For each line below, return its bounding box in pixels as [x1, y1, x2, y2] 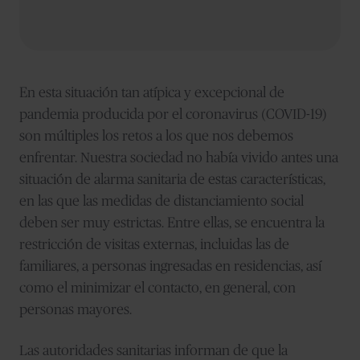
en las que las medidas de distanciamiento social [19, 194, 304, 209]
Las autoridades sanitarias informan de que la [19, 343, 288, 358]
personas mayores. [19, 302, 132, 317]
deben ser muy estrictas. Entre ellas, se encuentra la [19, 215, 325, 231]
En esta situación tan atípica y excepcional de [19, 85, 284, 100]
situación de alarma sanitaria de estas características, [19, 172, 325, 187]
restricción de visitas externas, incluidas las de [19, 237, 289, 252]
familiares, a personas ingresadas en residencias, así [19, 259, 321, 274]
